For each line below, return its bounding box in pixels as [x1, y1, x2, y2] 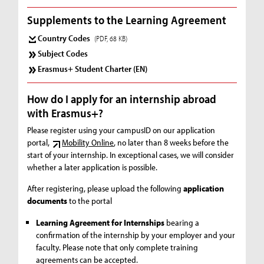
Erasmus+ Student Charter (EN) [38, 62, 148, 74]
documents [27, 194, 68, 206]
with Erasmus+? [27, 105, 104, 120]
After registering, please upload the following [27, 182, 184, 194]
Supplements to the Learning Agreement [27, 12, 227, 28]
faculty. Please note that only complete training [36, 242, 199, 253]
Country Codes [38, 32, 93, 44]
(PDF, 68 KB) [94, 34, 128, 44]
